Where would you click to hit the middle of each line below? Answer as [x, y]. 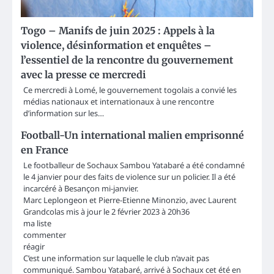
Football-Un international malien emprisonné [132, 135]
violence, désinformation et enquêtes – [116, 46]
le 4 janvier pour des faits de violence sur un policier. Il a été [129, 177]
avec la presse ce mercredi [83, 75]
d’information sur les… [64, 113]
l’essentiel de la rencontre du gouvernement [127, 60]
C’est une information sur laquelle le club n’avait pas [116, 258]
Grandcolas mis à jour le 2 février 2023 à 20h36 [106, 212]
